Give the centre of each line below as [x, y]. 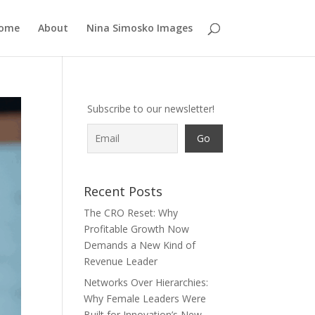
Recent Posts [123, 191]
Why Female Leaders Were [145, 298]
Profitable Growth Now [137, 229]
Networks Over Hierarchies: [146, 282]
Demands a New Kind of [140, 245]
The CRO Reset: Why [131, 213]
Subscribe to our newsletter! [151, 109]
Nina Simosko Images [139, 28]
